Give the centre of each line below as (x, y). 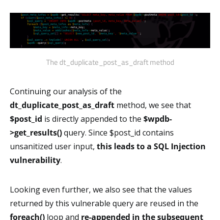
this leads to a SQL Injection (151, 146)
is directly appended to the (93, 119)
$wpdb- (158, 119)
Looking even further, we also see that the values (101, 189)
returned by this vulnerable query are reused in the (104, 203)
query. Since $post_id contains (118, 132)
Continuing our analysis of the (66, 91)
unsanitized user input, (53, 146)
